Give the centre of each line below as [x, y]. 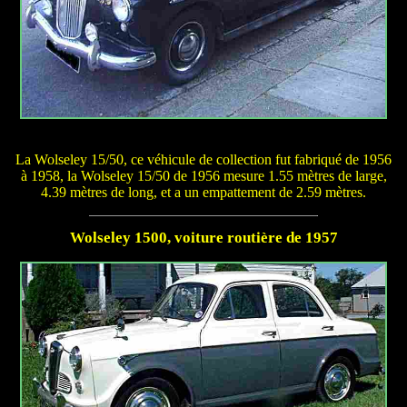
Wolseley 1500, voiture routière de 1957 [203, 238]
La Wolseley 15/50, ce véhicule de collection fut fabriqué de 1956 [203, 159]
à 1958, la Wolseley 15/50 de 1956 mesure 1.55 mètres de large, [203, 175]
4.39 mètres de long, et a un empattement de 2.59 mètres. [203, 192]
